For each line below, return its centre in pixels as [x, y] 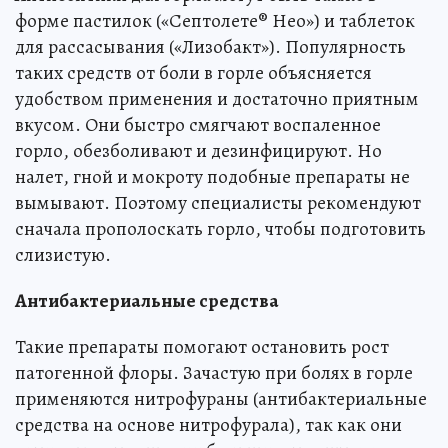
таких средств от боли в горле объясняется [193, 73]
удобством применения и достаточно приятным [217, 99]
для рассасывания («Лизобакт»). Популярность [210, 47]
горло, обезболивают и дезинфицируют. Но [198, 151]
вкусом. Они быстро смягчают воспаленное [198, 125]
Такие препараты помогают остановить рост [202, 347]
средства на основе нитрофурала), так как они [208, 425]
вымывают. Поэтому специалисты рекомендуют [218, 203]
